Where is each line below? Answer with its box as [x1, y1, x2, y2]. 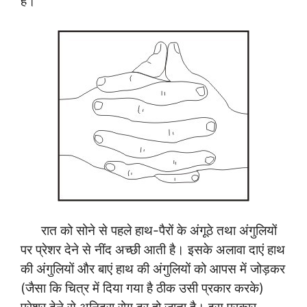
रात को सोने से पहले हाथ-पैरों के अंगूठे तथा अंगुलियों [21, 222, 277, 238]
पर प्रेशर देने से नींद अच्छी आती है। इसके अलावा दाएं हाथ [21, 241, 285, 258]
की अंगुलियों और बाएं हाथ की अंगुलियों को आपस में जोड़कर [21, 260, 285, 277]
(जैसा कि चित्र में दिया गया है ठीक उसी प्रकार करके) [21, 280, 264, 296]
